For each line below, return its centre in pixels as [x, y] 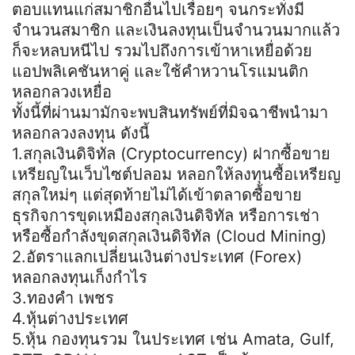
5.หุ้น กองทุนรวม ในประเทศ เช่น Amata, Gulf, [173, 339]
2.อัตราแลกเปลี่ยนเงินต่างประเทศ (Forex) [157, 256]
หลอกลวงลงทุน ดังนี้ [81, 133]
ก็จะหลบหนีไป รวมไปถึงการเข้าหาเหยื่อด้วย [162, 50]
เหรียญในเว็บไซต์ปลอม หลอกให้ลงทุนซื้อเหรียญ [176, 174]
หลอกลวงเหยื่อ [62, 92]
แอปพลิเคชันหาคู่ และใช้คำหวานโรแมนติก [160, 71]
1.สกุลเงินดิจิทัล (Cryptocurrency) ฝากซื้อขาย [171, 153]
